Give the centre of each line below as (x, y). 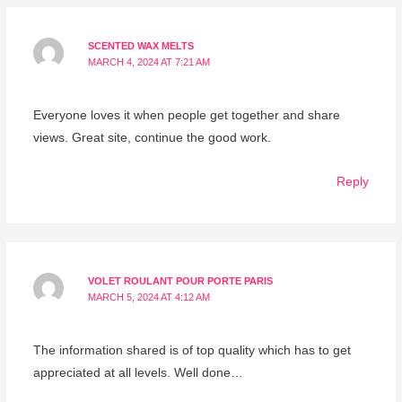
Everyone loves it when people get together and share (186, 116)
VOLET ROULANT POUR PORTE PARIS (181, 280)
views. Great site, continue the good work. (152, 138)
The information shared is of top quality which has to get (192, 351)
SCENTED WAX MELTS (141, 45)
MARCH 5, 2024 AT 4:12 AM (149, 297)
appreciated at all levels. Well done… (138, 373)
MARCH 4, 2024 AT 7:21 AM (149, 61)
